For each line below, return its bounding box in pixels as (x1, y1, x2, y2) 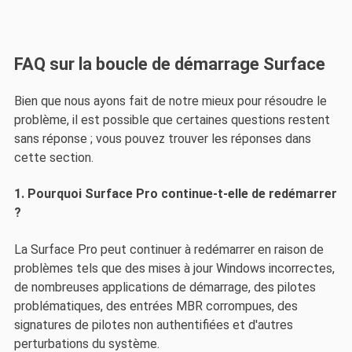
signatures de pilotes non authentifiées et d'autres (13, 317, 293, 332)
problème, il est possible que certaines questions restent (13, 112, 330, 127)
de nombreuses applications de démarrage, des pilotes (13, 279, 316, 295)
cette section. (13, 149, 93, 165)
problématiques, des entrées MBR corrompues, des (13, 298, 298, 313)
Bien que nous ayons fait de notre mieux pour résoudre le (13, 93, 327, 108)
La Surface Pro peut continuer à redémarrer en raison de (13, 241, 324, 257)
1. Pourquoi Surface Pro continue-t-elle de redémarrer (13, 186, 337, 202)
